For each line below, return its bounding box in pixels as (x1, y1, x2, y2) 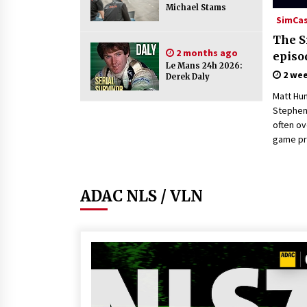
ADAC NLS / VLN (80, 186, 203, 206)
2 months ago (174, 47, 238, 59)
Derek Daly (166, 72, 210, 82)
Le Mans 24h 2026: (166, 61, 242, 71)
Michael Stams (166, 3, 226, 12)
